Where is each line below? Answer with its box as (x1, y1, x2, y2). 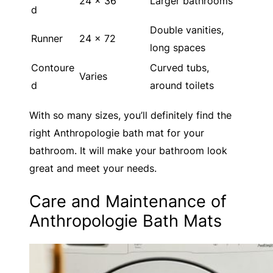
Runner (31, 32, 63, 45)
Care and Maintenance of (29, 190, 227, 211)
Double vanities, (150, 24, 224, 37)
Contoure (31, 62, 74, 74)
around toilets (150, 79, 214, 92)
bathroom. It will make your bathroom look (29, 144, 227, 157)
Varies (79, 70, 107, 83)
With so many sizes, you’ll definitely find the (29, 108, 232, 121)
